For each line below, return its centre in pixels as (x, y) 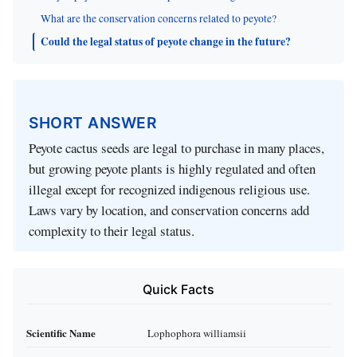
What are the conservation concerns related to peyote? (159, 18)
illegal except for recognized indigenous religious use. (169, 190)
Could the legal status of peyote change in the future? (166, 41)
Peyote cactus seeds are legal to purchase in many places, (177, 148)
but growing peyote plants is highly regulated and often (172, 169)
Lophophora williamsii (197, 333)
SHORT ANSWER (92, 122)
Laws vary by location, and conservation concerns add (169, 210)
